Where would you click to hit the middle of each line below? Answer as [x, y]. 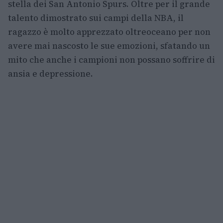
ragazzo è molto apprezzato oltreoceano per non [109, 32]
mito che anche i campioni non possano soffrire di [111, 60]
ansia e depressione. [51, 74]
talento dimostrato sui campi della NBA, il [96, 18]
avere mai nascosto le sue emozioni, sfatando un [109, 46]
